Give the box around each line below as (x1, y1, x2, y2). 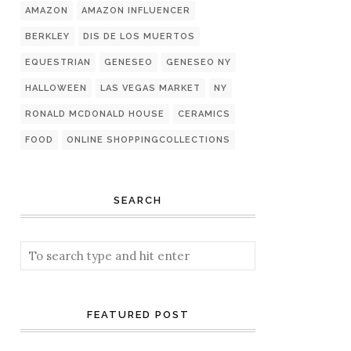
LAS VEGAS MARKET (100, 83, 201, 93)
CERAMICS (178, 109, 230, 119)
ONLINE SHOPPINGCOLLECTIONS (67, 135, 230, 145)
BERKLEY (25, 31, 70, 42)
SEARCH (114, 194, 162, 206)
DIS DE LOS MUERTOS (83, 31, 195, 42)
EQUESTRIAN (25, 57, 91, 67)
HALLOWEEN (25, 83, 87, 93)
